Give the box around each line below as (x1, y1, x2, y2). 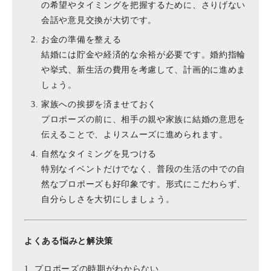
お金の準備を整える (41, 35, 122, 44)
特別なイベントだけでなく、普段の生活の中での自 (41, 165, 246, 174)
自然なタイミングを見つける (41, 149, 157, 158)
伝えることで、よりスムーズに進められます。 (41, 130, 228, 139)
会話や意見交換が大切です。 (41, 16, 157, 25)
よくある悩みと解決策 (24, 237, 113, 246)
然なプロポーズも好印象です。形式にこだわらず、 (41, 180, 246, 189)
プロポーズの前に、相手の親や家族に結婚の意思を (41, 115, 246, 124)
